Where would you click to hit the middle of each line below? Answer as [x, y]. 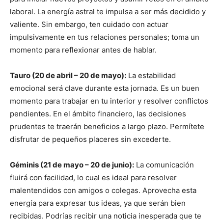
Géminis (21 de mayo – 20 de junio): [72, 165]
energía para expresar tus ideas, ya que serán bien [98, 203]
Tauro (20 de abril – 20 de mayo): [68, 76]
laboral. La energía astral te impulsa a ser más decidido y [108, 12]
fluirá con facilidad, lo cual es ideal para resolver [93, 178]
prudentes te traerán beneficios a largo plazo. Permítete [107, 127]
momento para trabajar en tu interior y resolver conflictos [109, 101]
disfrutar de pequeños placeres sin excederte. [90, 139]
